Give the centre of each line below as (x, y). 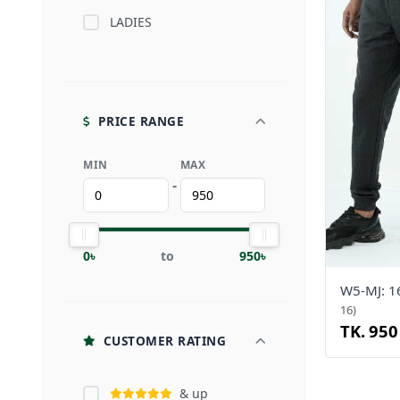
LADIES (131, 22)
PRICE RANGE (141, 121)
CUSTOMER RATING (164, 341)
